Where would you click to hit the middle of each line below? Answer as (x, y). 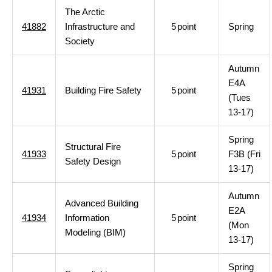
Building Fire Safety (103, 90)
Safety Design (93, 161)
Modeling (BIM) (95, 232)
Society (80, 41)
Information (87, 218)
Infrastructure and (100, 26)
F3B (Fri (244, 154)
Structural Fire (93, 147)
